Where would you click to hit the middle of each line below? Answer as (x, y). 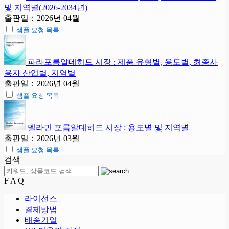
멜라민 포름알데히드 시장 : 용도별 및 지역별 (108, 127)
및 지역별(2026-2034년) (46, 7)
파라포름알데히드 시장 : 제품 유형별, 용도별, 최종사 (123, 62)
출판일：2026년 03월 (42, 138)
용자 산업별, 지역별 (40, 73)
